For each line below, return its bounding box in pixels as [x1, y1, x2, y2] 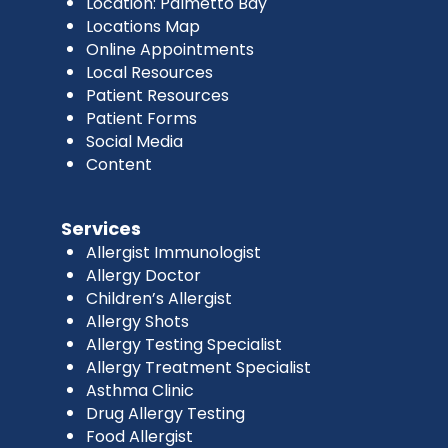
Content [85, 152, 152, 176]
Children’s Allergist [85, 286, 232, 310]
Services [60, 215, 141, 241]
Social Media [85, 129, 183, 153]
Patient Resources [85, 83, 229, 107]
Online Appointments [85, 37, 254, 61]
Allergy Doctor [85, 263, 201, 287]
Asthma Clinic [85, 378, 194, 402]
